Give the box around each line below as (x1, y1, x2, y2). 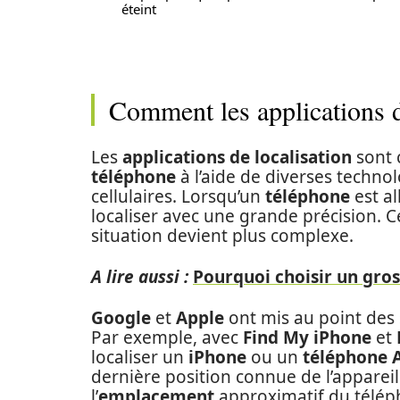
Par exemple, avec (91, 326, 243, 349)
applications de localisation (122, 146, 352, 169)
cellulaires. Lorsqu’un (91, 185, 265, 208)
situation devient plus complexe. (91, 224, 354, 247)
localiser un (91, 346, 188, 369)
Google (91, 306, 151, 329)
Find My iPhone (243, 326, 371, 349)
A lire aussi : (91, 265, 188, 288)
